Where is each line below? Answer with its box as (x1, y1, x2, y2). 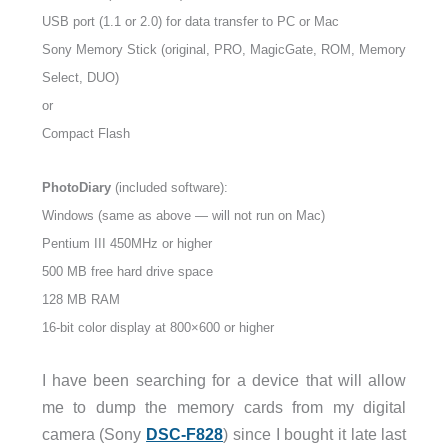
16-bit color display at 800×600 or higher (41, 320, 274, 335)
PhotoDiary (41, 180, 111, 195)
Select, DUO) (41, 69, 119, 85)
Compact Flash (41, 125, 130, 141)
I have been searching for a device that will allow (41, 371, 407, 390)
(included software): (110, 180, 228, 195)
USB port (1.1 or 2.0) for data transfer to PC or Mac (41, 13, 339, 29)
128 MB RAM (41, 292, 120, 307)
